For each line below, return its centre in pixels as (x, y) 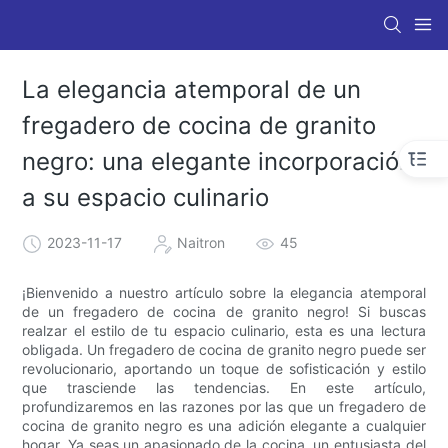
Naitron (201, 242)
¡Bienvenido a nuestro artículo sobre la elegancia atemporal (224, 292)
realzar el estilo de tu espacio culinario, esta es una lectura (224, 330)
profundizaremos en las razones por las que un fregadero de (224, 406)
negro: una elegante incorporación (218, 162)
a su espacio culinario (146, 198)
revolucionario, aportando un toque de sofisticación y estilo (224, 368)
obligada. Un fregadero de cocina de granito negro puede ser (224, 349)
